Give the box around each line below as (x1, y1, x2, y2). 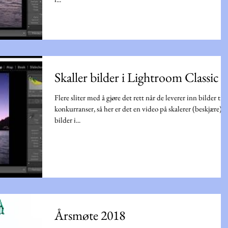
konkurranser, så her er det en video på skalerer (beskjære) (54, 104, 222, 113)
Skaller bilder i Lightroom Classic (54, 69, 219, 86)
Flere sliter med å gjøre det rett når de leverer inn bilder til (54, 93, 224, 102)
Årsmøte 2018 (54, 207, 125, 224)
